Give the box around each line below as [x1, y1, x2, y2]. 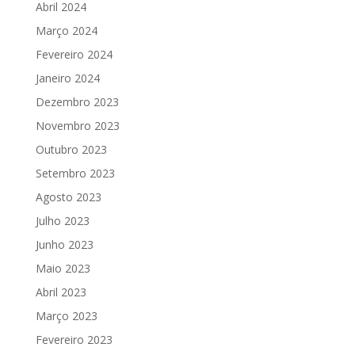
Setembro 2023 [35, 166, 115, 181]
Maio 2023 [35, 261, 90, 277]
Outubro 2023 [35, 142, 107, 158]
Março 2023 [35, 308, 97, 324]
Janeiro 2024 [35, 71, 100, 86]
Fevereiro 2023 [35, 332, 113, 348]
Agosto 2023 [35, 189, 101, 205]
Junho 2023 [35, 237, 94, 253]
